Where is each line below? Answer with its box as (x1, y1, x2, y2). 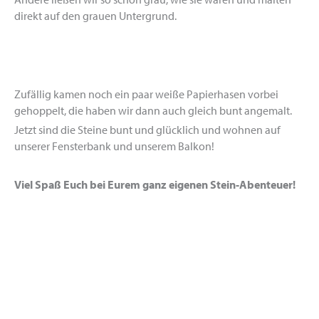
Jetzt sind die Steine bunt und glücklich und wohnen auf (14, 122, 281, 137)
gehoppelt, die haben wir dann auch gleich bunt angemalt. (14, 103, 292, 118)
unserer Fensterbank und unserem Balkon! (14, 139, 214, 154)
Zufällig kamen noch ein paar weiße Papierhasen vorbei (14, 87, 278, 102)
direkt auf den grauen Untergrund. (14, 9, 177, 23)
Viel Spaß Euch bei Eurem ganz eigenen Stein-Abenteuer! (14, 177, 296, 192)
